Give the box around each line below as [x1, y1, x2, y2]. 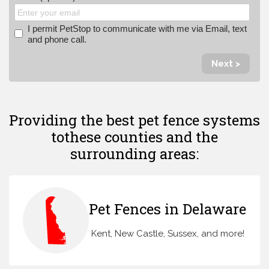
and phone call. [28, 34, 87, 45]
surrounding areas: [70, 144, 199, 164]
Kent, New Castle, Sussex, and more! [91, 228, 244, 239]
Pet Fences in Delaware [89, 199, 246, 219]
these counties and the [64, 127, 218, 147]
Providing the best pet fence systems [9, 110, 260, 130]
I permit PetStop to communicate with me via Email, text [28, 23, 247, 34]
